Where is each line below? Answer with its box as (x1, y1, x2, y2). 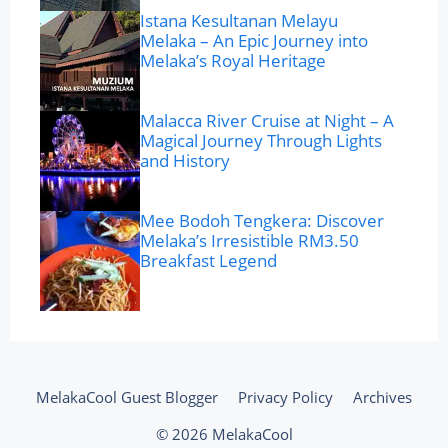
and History (140, 149, 230, 173)
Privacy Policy (238, 387, 333, 408)
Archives (353, 387, 412, 408)
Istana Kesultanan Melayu (140, 9, 338, 33)
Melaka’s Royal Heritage (140, 49, 326, 73)
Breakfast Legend (140, 249, 277, 273)
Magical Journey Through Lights (140, 129, 382, 153)
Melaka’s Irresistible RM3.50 (140, 229, 359, 253)
